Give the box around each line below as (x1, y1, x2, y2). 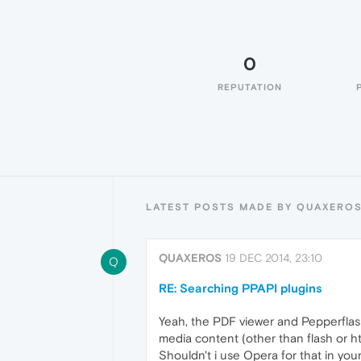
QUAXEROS (159, 251, 222, 264)
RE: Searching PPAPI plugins (159, 281, 322, 295)
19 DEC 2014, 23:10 (225, 251, 322, 264)
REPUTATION (218, 82, 282, 92)
